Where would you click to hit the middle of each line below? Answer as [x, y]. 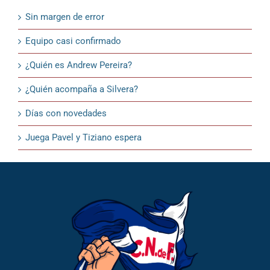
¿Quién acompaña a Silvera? [81, 89]
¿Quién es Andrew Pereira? [78, 65]
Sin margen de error [64, 17]
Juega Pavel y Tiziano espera [83, 137]
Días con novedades [66, 113]
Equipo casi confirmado [73, 41]
